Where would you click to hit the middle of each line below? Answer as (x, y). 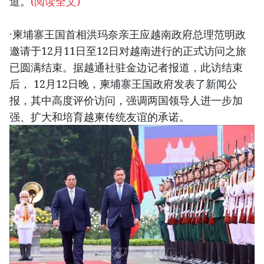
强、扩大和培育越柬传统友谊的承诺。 (100, 117)
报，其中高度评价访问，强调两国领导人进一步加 (126, 100)
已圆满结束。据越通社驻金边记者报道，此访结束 (126, 67)
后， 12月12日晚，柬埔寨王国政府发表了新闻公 (123, 84)
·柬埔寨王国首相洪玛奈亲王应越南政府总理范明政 (128, 34)
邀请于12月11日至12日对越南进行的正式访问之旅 (128, 51)
